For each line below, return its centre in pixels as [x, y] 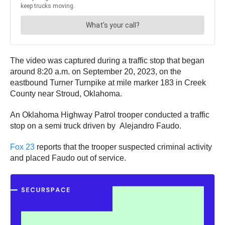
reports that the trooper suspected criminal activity [123, 147]
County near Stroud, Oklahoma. [66, 93]
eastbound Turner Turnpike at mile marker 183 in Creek [108, 82]
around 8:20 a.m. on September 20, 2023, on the [96, 71]
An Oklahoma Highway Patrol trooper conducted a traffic [110, 115]
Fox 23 [22, 147]
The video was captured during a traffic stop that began [107, 60]
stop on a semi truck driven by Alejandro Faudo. [96, 126]
